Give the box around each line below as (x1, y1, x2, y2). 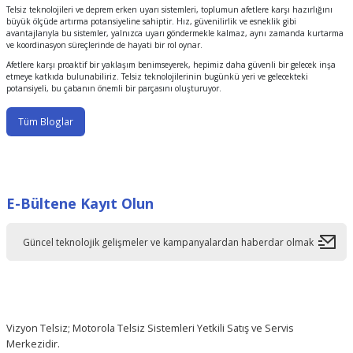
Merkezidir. (6, 336, 60, 351)
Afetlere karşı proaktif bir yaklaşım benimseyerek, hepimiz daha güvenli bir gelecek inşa (6, 59, 336, 71)
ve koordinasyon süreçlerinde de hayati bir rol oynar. (6, 39, 203, 51)
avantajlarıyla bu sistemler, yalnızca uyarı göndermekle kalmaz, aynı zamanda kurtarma (6, 28, 344, 39)
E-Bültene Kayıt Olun (6, 194, 154, 214)
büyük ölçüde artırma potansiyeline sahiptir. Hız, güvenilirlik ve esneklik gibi (6, 16, 296, 28)
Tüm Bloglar (18, 115, 73, 128)
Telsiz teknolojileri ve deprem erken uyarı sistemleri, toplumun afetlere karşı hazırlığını (6, 4, 333, 16)
